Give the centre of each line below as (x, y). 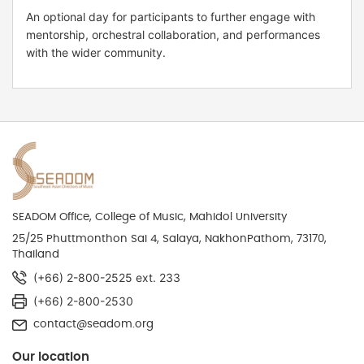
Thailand (36, 255)
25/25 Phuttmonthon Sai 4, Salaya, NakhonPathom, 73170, (169, 239)
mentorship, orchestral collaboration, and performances (173, 34)
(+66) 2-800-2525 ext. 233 (107, 278)
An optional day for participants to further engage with (171, 16)
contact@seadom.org (93, 325)
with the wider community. (96, 52)
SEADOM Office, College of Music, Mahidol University (149, 217)
